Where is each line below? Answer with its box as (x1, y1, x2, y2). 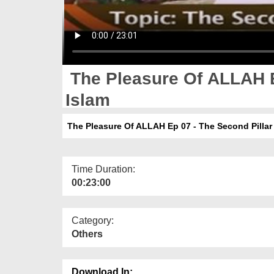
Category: (72, 215, 114, 226)
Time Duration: (72, 163, 135, 174)
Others (72, 228, 103, 239)
